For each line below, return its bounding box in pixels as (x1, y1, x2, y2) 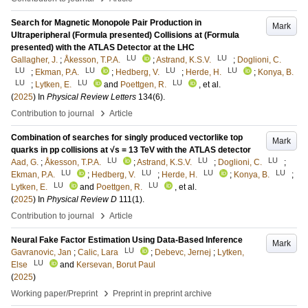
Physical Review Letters (47, 92, 136, 102)
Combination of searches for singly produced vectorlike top (11, 133, 243, 142)
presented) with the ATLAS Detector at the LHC (11, 43, 195, 52)
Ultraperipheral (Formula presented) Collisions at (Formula (11, 30, 239, 40)
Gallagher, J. (11, 55, 58, 65)
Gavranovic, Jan (11, 247, 71, 257)
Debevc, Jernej (155, 247, 211, 257)
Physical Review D (47, 195, 117, 204)
